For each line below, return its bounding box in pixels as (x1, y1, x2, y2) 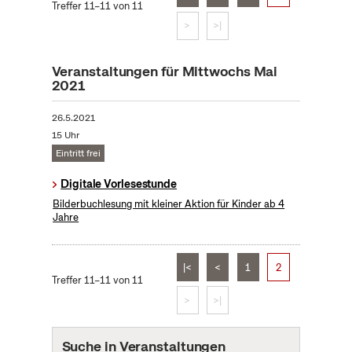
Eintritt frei (55, 147, 101, 160)
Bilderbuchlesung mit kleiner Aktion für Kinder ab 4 (53, 197, 285, 211)
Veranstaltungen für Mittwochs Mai (51, 62, 278, 81)
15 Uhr (51, 129, 79, 142)
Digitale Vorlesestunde (60, 177, 177, 192)
